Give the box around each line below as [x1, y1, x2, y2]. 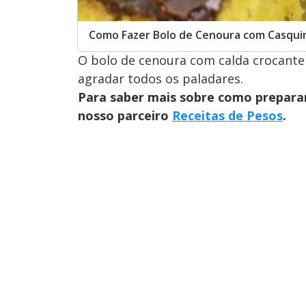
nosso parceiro [78, 107, 172, 124]
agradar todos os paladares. [78, 70, 243, 87]
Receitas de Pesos [172, 107, 283, 124]
